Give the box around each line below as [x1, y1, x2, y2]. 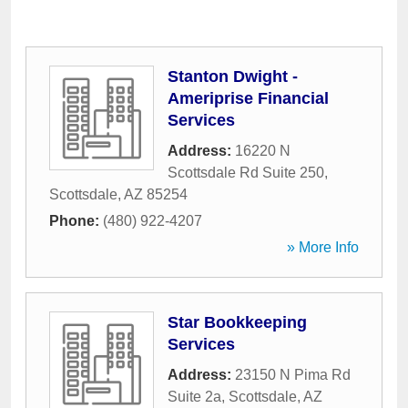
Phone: [49, 213, 103, 229]
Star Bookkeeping [168, 313, 307, 331]
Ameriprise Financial [168, 89, 329, 107]
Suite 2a [168, 389, 221, 404]
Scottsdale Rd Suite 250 [168, 165, 324, 180]
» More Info [287, 240, 359, 255]
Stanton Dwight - [168, 67, 298, 86]
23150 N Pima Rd [235, 367, 351, 382]
